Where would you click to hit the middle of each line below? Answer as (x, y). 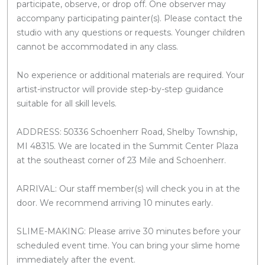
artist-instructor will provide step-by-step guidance (120, 89)
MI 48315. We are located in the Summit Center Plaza (127, 146)
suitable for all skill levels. (67, 103)
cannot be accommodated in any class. (97, 46)
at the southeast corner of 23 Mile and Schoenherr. (121, 160)
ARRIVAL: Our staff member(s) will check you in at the (128, 188)
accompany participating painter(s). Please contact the (130, 18)
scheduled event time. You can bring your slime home (128, 245)
